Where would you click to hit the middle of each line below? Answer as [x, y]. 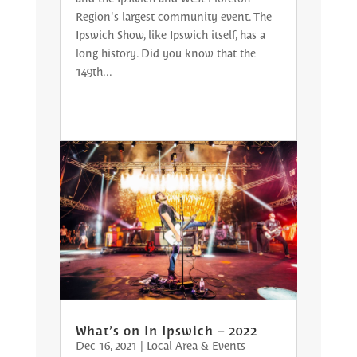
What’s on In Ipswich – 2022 [166, 330]
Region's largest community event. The [173, 16]
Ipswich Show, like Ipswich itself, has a [170, 34]
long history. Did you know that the [165, 52]
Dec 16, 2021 [106, 345]
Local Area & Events [196, 345]
